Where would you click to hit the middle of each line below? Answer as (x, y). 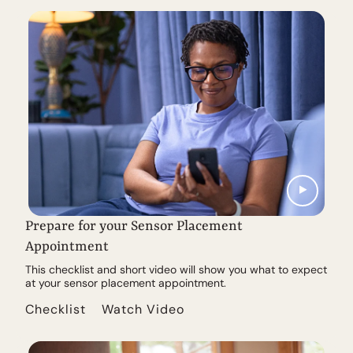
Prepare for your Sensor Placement (134, 226)
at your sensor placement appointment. (126, 282)
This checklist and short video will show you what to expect (176, 269)
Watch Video (143, 309)
